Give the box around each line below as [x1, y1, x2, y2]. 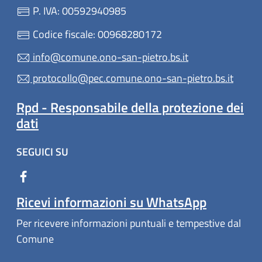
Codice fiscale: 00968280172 [30, 26, 162, 42]
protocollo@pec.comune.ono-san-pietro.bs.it [30, 70, 233, 86]
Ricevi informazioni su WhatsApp [16, 192, 206, 213]
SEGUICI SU [16, 143, 68, 160]
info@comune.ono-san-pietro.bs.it [30, 49, 188, 65]
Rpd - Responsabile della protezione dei [16, 96, 244, 118]
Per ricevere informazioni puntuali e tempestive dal [16, 215, 241, 232]
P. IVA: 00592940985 [30, 2, 126, 19]
